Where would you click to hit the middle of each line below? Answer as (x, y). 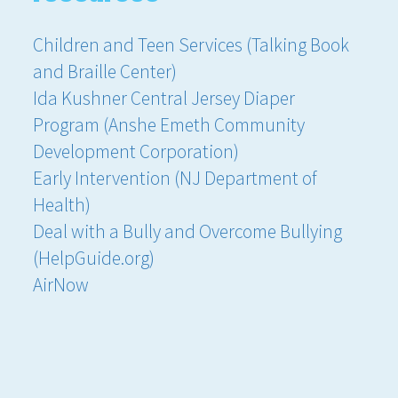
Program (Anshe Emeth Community (169, 125)
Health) (62, 205)
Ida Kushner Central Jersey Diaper (164, 99)
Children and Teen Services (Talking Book (191, 45)
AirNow (61, 285)
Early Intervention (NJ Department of (175, 179)
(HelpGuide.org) (94, 259)
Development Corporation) (136, 152)
